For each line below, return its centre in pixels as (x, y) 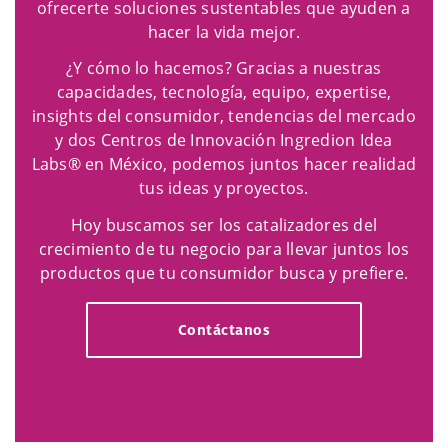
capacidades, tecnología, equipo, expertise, (224, 92)
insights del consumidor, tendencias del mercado (224, 116)
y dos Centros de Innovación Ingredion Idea (224, 140)
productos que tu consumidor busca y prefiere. (224, 273)
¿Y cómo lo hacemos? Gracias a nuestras (224, 68)
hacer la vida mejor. (224, 31)
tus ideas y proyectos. (224, 188)
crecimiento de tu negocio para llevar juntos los (224, 249)
